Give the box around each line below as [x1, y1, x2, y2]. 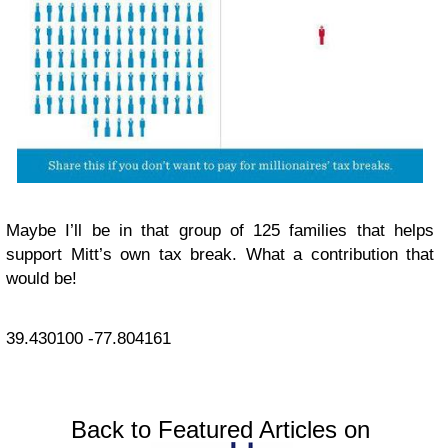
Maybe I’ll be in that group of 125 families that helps [6, 220, 434, 240]
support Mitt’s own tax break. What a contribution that [6, 244, 434, 264]
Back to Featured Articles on [70, 415, 370, 443]
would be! [6, 268, 77, 288]
